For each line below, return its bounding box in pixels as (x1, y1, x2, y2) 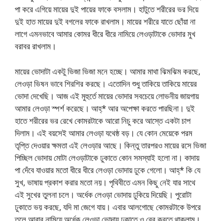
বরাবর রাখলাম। (15, 40, 56, 52)
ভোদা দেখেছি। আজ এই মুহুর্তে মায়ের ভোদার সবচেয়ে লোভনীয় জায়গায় (15, 90, 199, 102)
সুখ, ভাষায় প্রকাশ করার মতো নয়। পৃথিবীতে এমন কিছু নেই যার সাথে (15, 176, 195, 188)
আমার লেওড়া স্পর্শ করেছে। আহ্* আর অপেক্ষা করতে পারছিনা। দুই (15, 102, 195, 114)
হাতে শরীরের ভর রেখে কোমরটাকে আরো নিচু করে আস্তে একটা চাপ (15, 114, 190, 126)
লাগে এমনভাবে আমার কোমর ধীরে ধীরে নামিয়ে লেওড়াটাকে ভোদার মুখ (15, 28, 195, 39)
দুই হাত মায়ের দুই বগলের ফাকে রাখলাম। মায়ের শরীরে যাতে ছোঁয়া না (15, 16, 195, 27)
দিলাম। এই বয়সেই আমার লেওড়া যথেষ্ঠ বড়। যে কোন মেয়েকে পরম (15, 127, 192, 139)
